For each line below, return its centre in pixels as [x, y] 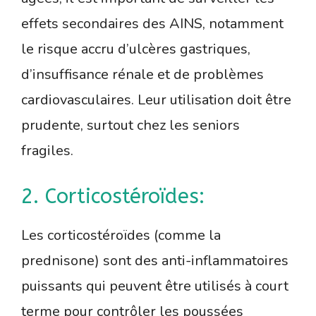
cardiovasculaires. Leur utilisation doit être [156, 100]
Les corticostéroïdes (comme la [121, 236]
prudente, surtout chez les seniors [130, 126]
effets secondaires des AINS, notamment [152, 24]
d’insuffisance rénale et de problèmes [142, 75]
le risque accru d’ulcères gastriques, [136, 49]
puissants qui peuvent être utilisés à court [155, 286]
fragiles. [47, 151]
